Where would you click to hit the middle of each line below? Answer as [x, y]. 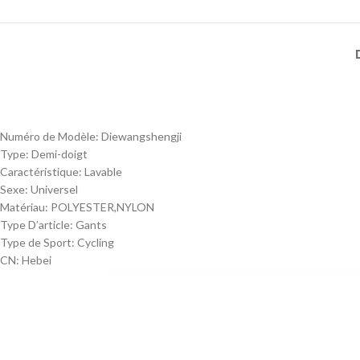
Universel [54, 189]
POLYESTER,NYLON [102, 207]
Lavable [103, 172]
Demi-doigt [59, 154]
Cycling [96, 242]
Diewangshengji [141, 136]
